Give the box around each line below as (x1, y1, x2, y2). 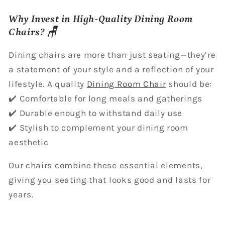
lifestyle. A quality (9, 78, 87, 89)
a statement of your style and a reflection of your (9, 64, 214, 74)
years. (9, 189, 34, 199)
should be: (166, 78, 212, 89)
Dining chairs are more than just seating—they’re (9, 49, 216, 60)
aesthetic (9, 137, 49, 147)
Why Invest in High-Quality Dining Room (9, 14, 193, 25)
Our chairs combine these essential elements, (9, 160, 203, 170)
